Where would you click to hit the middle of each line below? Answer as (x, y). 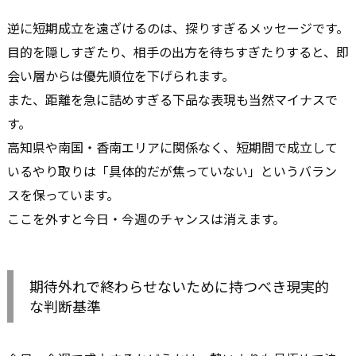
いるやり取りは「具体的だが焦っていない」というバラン (172, 171)
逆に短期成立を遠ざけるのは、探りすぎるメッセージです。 (178, 28)
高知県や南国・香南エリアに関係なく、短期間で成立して (172, 147)
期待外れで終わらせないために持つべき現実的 (179, 286)
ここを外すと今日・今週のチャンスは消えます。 (146, 219)
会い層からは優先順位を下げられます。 (121, 76)
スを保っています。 (63, 195)
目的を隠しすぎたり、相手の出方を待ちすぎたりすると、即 (178, 52)
